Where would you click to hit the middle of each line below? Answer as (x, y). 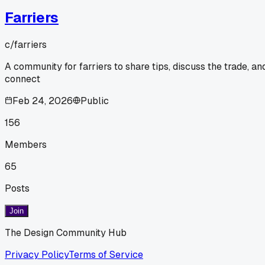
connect (22, 79)
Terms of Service (106, 254)
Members (26, 144)
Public (95, 101)
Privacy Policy (37, 254)
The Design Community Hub (66, 232)
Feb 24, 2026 (43, 101)
